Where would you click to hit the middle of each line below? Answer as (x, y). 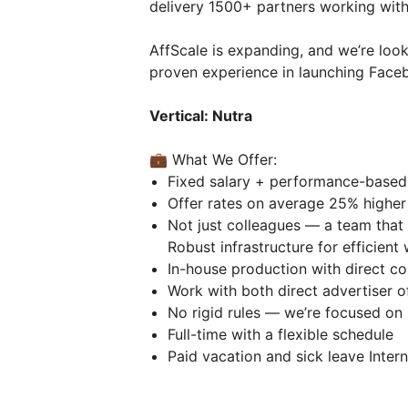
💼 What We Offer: (215, 160)
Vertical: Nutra (203, 116)
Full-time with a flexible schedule (283, 335)
